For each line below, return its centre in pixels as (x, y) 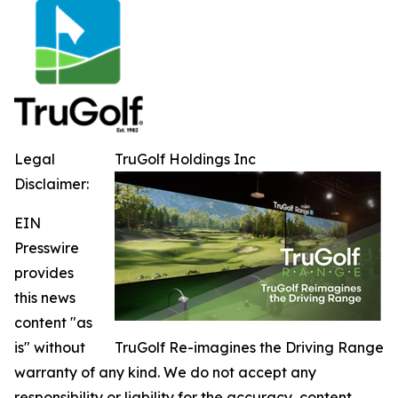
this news (45, 298)
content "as (53, 323)
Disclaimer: (52, 184)
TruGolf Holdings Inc (185, 159)
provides (44, 273)
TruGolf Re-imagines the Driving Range (249, 348)
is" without (50, 348)
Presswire (47, 248)
